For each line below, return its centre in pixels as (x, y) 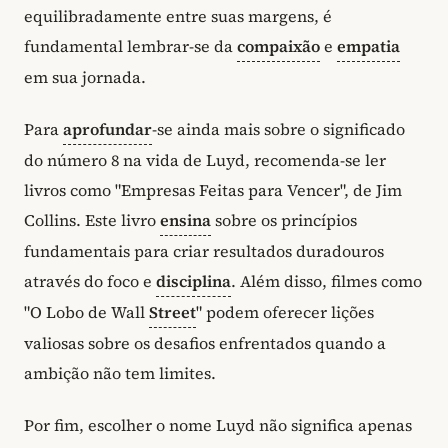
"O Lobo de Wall (86, 311)
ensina (185, 219)
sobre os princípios (284, 219)
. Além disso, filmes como (326, 280)
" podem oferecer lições (285, 311)
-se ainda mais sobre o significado (278, 128)
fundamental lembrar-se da (130, 46)
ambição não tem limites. (120, 372)
